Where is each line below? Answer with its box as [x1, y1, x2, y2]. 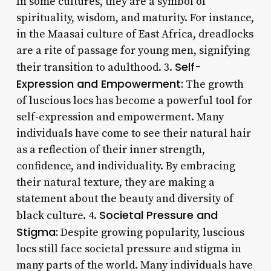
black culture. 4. [16, 208, 99, 223]
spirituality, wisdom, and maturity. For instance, [16, 10, 254, 25]
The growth [183, 77, 244, 91]
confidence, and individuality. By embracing [16, 158, 235, 173]
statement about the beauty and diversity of [16, 191, 233, 206]
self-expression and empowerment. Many [16, 109, 224, 124]
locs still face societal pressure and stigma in [16, 241, 241, 256]
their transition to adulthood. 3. [16, 60, 175, 74]
